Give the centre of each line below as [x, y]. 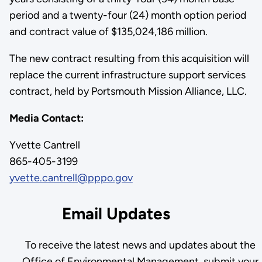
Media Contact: [46, 118]
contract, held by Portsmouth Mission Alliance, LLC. [128, 91]
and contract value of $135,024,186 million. [108, 31]
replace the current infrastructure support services [127, 75]
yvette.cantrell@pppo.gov [71, 177]
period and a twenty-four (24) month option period [128, 15]
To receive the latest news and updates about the [140, 245]
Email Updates [116, 214]
